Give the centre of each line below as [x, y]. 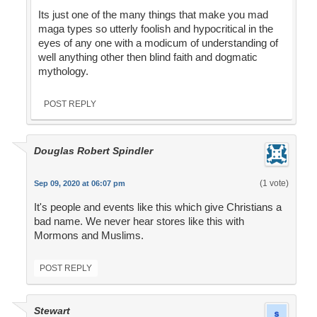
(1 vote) [274, 184]
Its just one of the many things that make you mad [153, 15]
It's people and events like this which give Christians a [157, 207]
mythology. [63, 71]
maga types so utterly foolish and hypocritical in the [155, 29]
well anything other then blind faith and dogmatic [148, 57]
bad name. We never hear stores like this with [139, 221]
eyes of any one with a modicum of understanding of [158, 43]
